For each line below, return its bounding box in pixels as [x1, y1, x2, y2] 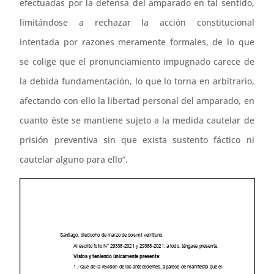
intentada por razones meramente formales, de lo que [20, 35, 254, 48]
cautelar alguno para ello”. [20, 153, 128, 165]
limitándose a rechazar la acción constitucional [20, 16, 254, 28]
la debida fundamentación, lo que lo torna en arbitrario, [20, 75, 254, 87]
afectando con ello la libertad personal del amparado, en [20, 94, 254, 106]
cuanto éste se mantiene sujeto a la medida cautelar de [20, 114, 254, 126]
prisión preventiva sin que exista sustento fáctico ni [20, 133, 254, 146]
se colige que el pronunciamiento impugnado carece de [20, 55, 254, 67]
